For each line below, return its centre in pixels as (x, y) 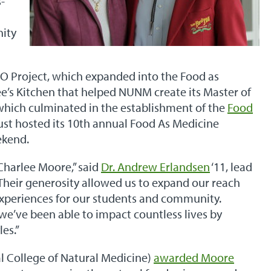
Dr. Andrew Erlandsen (155, 167)
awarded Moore (194, 257)
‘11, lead (231, 167)
